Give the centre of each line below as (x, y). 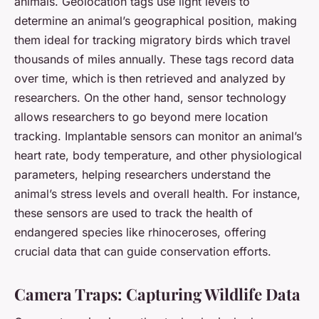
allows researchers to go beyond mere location (141, 116)
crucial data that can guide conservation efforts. (143, 251)
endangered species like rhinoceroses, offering (140, 232)
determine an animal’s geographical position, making (156, 20)
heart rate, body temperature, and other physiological (158, 155)
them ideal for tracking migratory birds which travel (152, 40)
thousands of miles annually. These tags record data (154, 59)
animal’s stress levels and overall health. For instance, (157, 193)
